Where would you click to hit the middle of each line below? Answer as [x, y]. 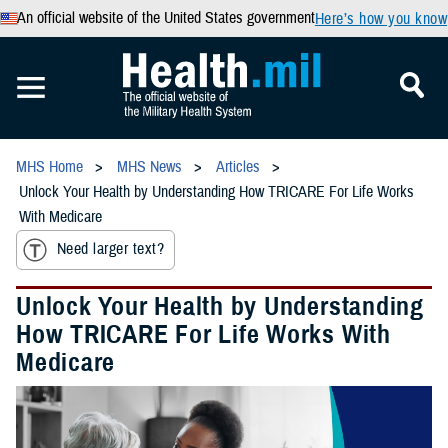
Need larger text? [111, 249]
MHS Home [49, 167]
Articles [238, 167]
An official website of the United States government [165, 18]
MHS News [149, 167]
